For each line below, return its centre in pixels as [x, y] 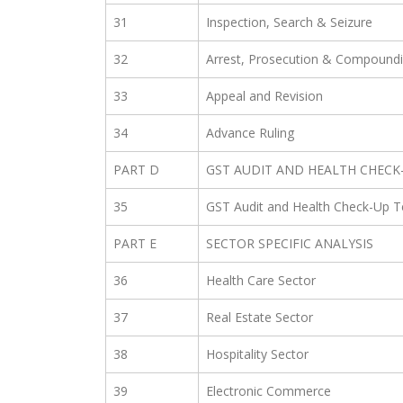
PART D [136, 170]
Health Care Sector [261, 281]
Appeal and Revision [264, 96]
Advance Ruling [250, 133]
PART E [135, 244]
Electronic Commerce [269, 391]
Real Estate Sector [260, 318]
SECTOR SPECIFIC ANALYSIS [290, 244]
